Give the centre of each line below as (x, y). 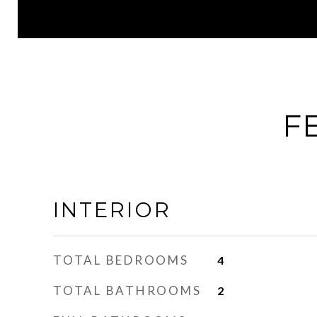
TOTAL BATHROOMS (127, 290)
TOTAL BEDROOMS (121, 260)
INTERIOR (112, 210)
